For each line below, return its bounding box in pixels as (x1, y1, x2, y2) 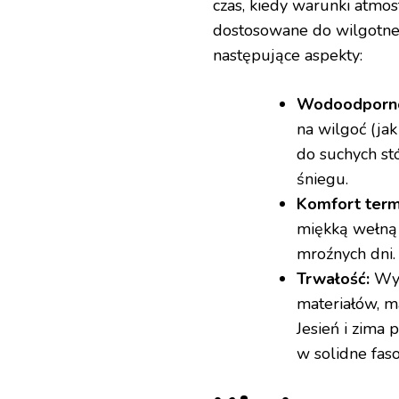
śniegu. (297, 168, 348, 191)
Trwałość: (297, 268, 370, 290)
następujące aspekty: (213, 45, 362, 67)
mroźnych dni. (297, 243, 395, 265)
